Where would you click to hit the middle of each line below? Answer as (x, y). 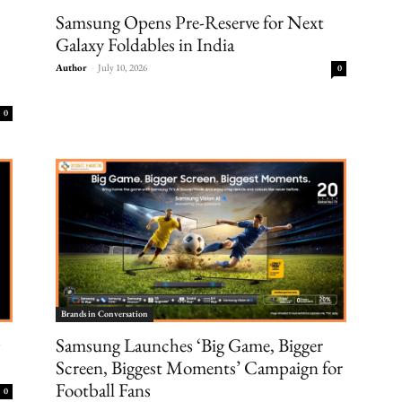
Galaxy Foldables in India (145, 44)
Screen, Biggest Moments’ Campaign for (199, 367)
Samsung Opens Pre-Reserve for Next (190, 22)
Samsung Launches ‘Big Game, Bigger (189, 345)
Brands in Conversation (105, 313)
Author (71, 67)
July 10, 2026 (122, 67)
